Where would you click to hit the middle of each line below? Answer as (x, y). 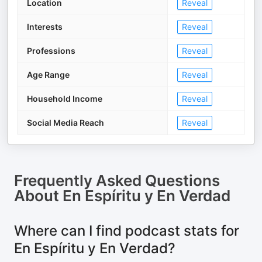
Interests (45, 27)
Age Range (48, 75)
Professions (51, 51)
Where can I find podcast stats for (127, 231)
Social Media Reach (65, 123)
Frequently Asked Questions (117, 180)
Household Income (65, 99)
